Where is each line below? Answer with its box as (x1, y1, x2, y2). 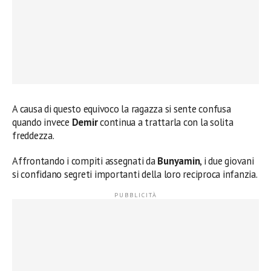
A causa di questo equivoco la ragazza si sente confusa (12, 102, 231, 116)
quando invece (12, 116, 72, 129)
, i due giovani (200, 154, 254, 168)
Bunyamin (157, 154, 200, 168)
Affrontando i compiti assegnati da (12, 154, 158, 168)
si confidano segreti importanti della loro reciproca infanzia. (12, 168, 258, 181)
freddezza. (12, 129, 54, 142)
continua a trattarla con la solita (97, 116, 233, 129)
